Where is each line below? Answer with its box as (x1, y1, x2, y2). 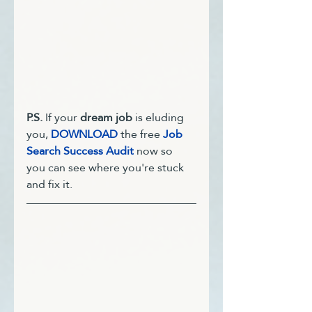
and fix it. (26, 173, 75, 195)
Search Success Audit (26, 139, 134, 162)
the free (118, 123, 163, 145)
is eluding (132, 106, 187, 128)
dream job (80, 106, 132, 128)
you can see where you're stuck (26, 156, 187, 178)
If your (45, 106, 80, 128)
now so (134, 139, 175, 162)
